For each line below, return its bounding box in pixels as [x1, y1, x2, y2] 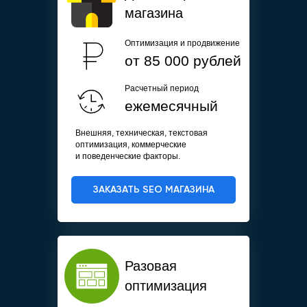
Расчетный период [125, 84, 199, 94]
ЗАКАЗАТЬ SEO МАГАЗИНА [93, 184, 214, 195]
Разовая [125, 258, 177, 274]
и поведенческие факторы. [75, 151, 180, 162]
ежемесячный [125, 98, 218, 114]
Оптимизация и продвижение [125, 38, 240, 49]
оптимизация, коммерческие [75, 140, 186, 150]
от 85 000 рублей [125, 53, 241, 69]
